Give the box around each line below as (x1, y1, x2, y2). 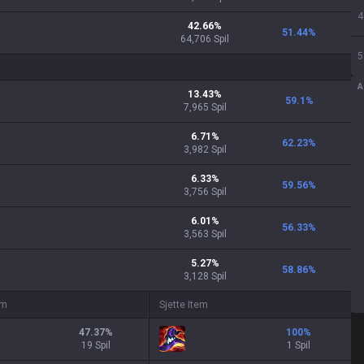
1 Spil (287, 340, 311, 351)
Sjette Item (158, 299, 208, 310)
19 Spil (81, 340, 111, 351)
